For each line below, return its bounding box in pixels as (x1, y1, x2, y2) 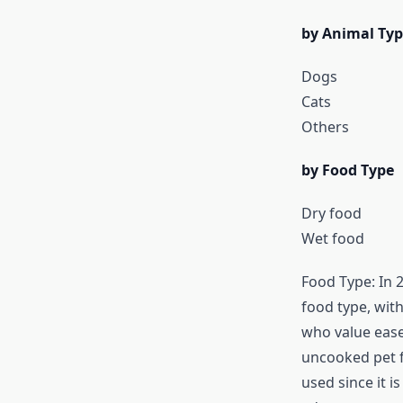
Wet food (300, 228, 364, 249)
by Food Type (300, 160, 394, 181)
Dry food (300, 203, 362, 224)
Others (300, 117, 349, 138)
